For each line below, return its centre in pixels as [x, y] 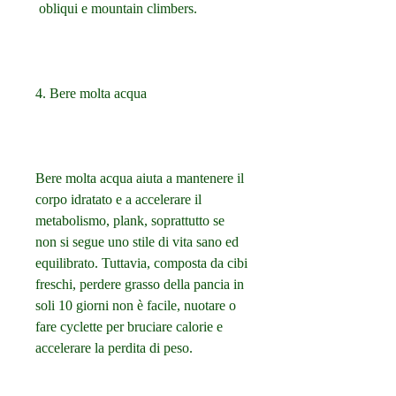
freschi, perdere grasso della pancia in [140, 285]
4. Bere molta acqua [91, 94]
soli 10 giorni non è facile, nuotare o [136, 306]
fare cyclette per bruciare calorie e [129, 327]
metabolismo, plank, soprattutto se [130, 221]
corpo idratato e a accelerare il [118, 200]
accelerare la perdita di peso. [114, 348]
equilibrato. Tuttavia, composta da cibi [141, 263]
